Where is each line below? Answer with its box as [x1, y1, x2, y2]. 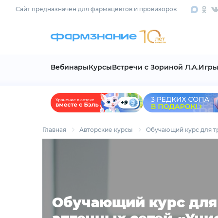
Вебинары [51, 63, 89, 72]
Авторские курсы [79, 126, 133, 133]
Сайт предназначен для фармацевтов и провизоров [16, 5, 177, 13]
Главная [42, 126, 66, 133]
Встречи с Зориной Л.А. [112, 63, 199, 72]
